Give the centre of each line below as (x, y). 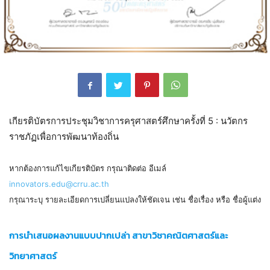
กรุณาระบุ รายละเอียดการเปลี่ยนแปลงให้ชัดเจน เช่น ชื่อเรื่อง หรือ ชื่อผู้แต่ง (135, 200)
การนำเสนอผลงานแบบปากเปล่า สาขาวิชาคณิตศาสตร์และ (118, 236)
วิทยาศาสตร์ (33, 256)
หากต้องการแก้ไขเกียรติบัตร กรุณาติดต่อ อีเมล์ (88, 168)
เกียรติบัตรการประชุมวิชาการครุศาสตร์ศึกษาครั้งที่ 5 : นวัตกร (128, 121)
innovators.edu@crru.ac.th (59, 184)
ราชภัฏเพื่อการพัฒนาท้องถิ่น (64, 137)
